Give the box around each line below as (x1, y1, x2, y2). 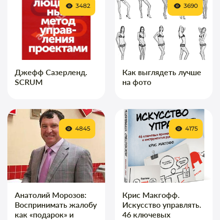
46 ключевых (122, 209, 170, 219)
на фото (122, 77, 151, 86)
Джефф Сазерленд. (15, 67, 87, 77)
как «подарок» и (15, 209, 74, 219)
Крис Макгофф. (122, 190, 180, 199)
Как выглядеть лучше (122, 67, 201, 77)
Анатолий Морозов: (15, 190, 86, 199)
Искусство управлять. (122, 199, 201, 209)
